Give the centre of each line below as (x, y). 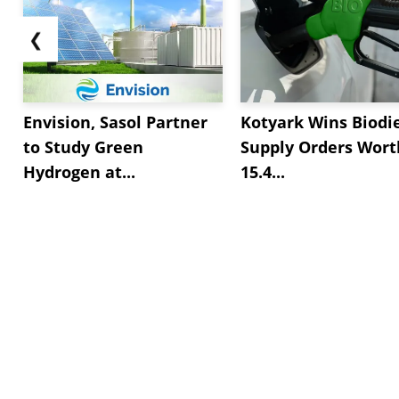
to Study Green (83, 147)
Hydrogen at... (79, 172)
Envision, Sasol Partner (115, 122)
